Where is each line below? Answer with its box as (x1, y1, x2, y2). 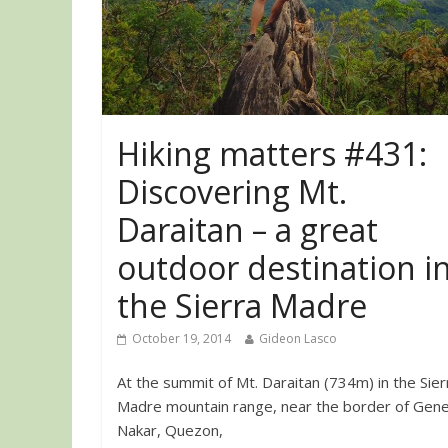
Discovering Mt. (117, 169, 347, 213)
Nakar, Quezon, (117, 419, 223, 440)
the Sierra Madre (117, 283, 367, 327)
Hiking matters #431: (117, 131, 427, 175)
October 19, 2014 (132, 329, 231, 347)
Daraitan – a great (117, 207, 378, 251)
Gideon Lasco (259, 329, 337, 347)
